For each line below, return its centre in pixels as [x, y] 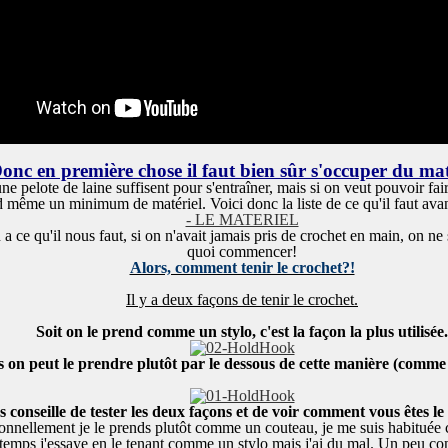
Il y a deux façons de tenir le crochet [240, 299]
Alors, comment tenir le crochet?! [242, 267]
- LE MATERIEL [242, 219]
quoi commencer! [242, 251]
